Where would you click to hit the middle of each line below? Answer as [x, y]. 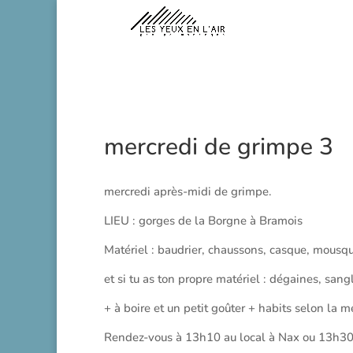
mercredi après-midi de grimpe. [188, 191]
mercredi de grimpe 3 [219, 147]
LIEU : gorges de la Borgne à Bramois [203, 221]
